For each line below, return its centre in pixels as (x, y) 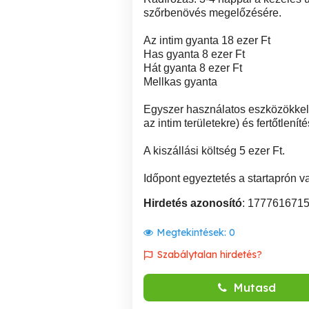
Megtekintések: (193, 232)
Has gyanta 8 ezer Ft (194, 54)
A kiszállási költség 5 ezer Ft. (214, 151)
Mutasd (255, 288)
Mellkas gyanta (180, 82)
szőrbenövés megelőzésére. (212, 13)
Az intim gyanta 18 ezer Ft (207, 40)
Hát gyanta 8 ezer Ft (193, 68)
